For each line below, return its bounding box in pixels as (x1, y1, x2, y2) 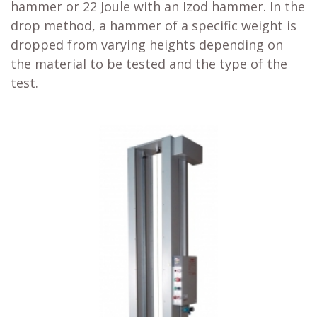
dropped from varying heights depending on (11, 36, 283, 53)
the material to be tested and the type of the (11, 55, 287, 72)
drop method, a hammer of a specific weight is (11, 17, 296, 34)
